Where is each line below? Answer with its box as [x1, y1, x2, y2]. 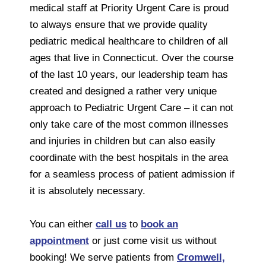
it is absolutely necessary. [30, 185, 145, 197]
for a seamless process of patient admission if [30, 168, 235, 180]
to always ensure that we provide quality [30, 18, 208, 30]
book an [141, 218, 178, 230]
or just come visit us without [89, 235, 217, 246]
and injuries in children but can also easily [30, 135, 216, 147]
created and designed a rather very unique [30, 85, 217, 97]
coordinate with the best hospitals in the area [30, 151, 228, 163]
